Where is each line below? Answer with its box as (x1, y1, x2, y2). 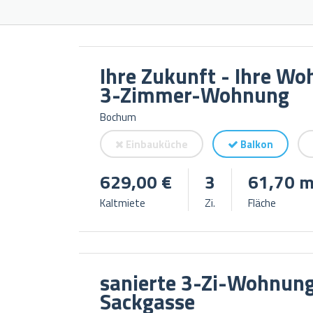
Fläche (247, 194, 276, 211)
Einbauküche (123, 136, 188, 152)
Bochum (99, 108, 136, 125)
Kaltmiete (99, 194, 145, 211)
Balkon (238, 136, 273, 152)
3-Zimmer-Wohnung (99, 78, 289, 111)
